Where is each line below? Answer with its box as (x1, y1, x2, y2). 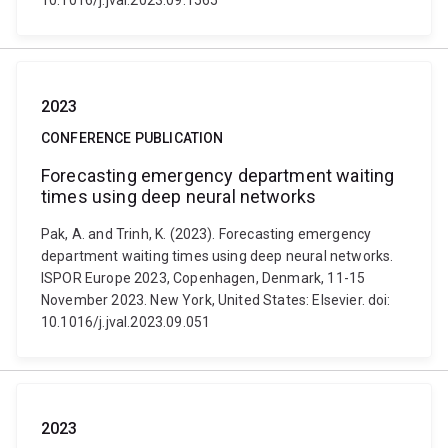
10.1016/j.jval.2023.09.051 (41, 314, 211, 330)
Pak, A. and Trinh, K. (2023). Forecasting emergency (41, 226, 372, 242)
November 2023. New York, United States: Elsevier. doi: (41, 292, 391, 308)
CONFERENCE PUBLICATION (41, 130, 224, 146)
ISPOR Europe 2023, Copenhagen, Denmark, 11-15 (41, 270, 366, 286)
